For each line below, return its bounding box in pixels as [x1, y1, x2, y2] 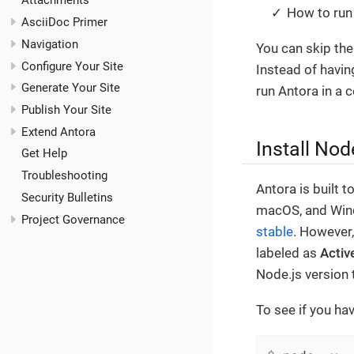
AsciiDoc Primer [21, 15, 107, 30]
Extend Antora [21, 124, 96, 139]
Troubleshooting [21, 168, 107, 183]
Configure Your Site [21, 58, 123, 73]
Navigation [21, 36, 78, 51]
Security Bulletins [21, 190, 113, 205]
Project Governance [21, 212, 125, 227]
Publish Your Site [21, 103, 111, 117]
